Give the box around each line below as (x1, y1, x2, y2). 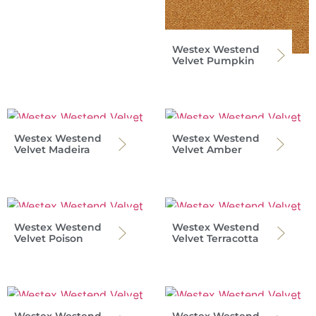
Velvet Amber (172, 143, 242, 157)
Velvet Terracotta (172, 232, 259, 245)
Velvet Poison (14, 232, 83, 245)
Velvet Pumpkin (172, 54, 255, 68)
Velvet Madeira (14, 143, 90, 157)
